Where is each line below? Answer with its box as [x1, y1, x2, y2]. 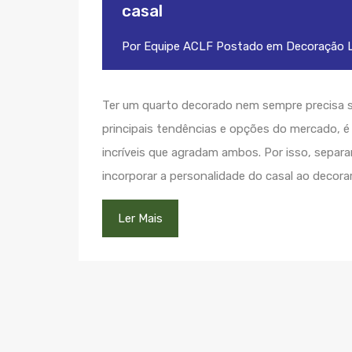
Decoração [286, 39, 344, 53]
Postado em [213, 39, 286, 53]
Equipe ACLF [144, 39, 213, 53]
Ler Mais [118, 211, 163, 225]
